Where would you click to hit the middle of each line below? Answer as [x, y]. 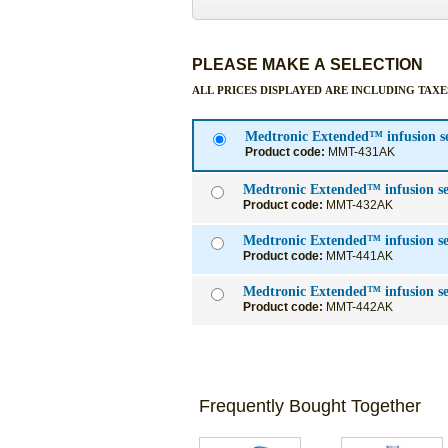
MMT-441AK [359, 256]
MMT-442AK [359, 307]
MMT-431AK [361, 152]
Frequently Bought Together [310, 406]
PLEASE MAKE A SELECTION [307, 64]
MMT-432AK [359, 205]
